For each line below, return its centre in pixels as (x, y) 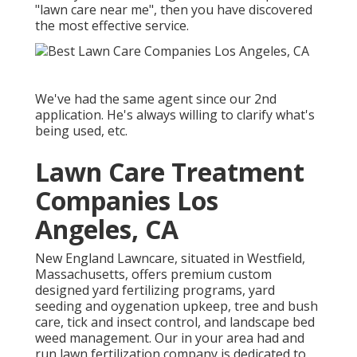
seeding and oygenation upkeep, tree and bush (177, 306)
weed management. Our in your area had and (170, 337)
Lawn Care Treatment (170, 171)
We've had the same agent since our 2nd (156, 98)
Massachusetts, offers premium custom (153, 274)
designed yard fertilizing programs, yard (155, 290)
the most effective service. (112, 26)
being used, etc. (81, 130)
